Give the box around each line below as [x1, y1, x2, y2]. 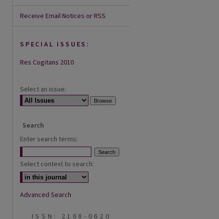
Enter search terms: [20, 134, 78, 144]
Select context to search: [20, 159, 94, 169]
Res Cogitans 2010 [20, 58, 74, 67]
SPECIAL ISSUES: [20, 40, 90, 49]
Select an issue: [20, 85, 66, 94]
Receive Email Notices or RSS [20, 11, 106, 21]
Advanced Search [20, 190, 71, 200]
